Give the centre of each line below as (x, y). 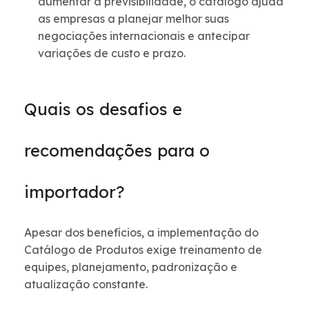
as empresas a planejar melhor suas (133, 19)
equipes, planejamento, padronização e (131, 267)
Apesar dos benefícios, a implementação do (141, 233)
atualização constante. (86, 285)
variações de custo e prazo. (112, 53)
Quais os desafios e (103, 109)
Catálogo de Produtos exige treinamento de (143, 250)
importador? (74, 192)
